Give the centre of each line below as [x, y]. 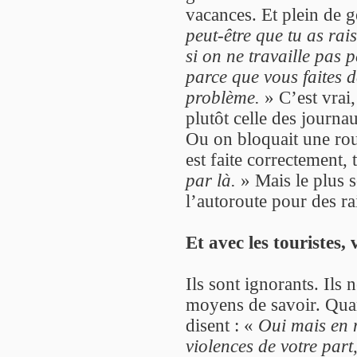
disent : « [222, 325]
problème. [223, 97]
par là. [211, 180]
